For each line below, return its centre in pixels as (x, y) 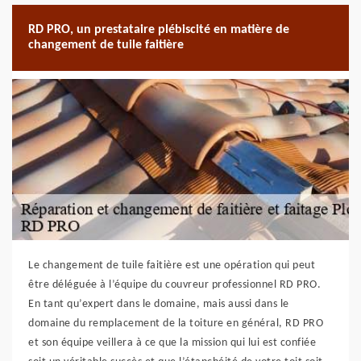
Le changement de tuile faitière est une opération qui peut (172, 266)
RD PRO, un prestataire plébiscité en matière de (159, 30)
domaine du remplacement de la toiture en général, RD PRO (176, 324)
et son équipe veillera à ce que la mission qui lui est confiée (172, 343)
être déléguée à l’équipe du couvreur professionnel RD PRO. (174, 285)
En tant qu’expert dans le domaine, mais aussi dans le (159, 304)
